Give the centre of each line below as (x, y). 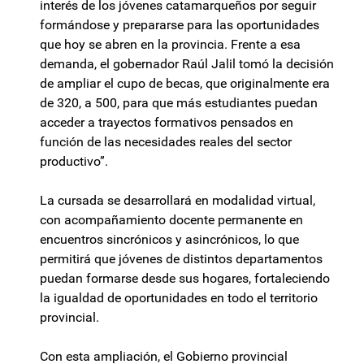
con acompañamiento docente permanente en (171, 220)
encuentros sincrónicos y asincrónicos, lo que (169, 240)
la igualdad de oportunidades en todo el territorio (179, 298)
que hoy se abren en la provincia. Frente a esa (170, 45)
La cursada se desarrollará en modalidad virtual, (178, 201)
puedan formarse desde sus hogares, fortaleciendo (185, 279)
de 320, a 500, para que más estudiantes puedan (179, 103)
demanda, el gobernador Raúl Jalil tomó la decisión (187, 64)
